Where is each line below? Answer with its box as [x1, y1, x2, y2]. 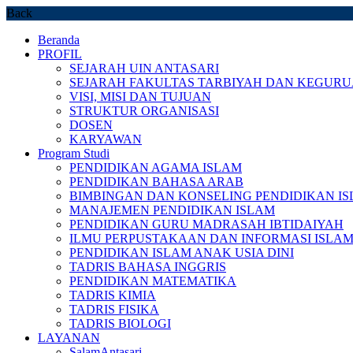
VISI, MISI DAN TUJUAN [69, 90, 211, 103]
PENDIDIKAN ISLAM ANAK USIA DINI [69, 246, 294, 259]
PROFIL [38, 47, 82, 61]
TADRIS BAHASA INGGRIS [69, 260, 226, 273]
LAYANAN [38, 331, 100, 344]
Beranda [38, 33, 80, 46]
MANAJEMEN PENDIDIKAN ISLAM [69, 203, 275, 217]
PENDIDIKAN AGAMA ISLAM [69, 161, 242, 174]
